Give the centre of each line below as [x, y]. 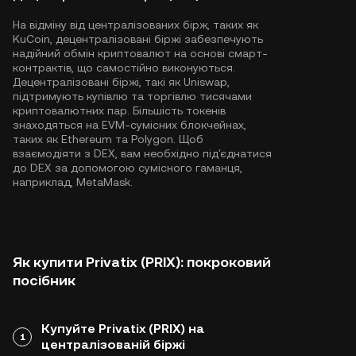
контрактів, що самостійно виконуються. [124, 68]
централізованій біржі [113, 344]
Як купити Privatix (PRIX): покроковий [142, 262]
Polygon [152, 139]
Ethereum [87, 139]
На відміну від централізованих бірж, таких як [135, 25]
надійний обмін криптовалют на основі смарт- [140, 53]
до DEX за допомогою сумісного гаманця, [128, 168]
